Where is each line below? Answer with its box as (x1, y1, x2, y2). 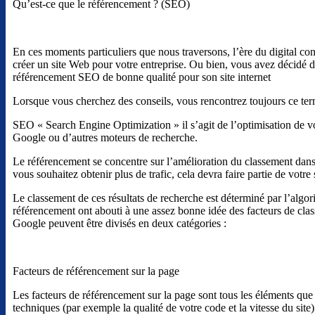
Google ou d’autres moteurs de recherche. (13, 131, 198, 144)
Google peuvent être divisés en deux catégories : (13, 217, 226, 230)
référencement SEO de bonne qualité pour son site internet (13, 71, 271, 84)
